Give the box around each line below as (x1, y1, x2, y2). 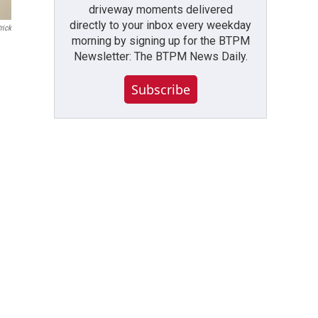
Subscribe (131, 80, 190, 98)
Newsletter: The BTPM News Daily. (73, 49, 248, 63)
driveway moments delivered (88, 2, 233, 16)
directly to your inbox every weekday (70, 18, 251, 32)
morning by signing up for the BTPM (71, 33, 250, 48)
